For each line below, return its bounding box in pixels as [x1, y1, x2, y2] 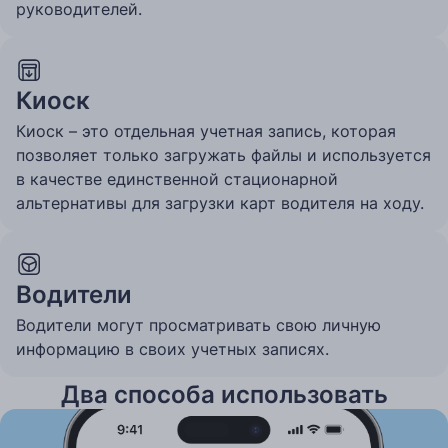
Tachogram [157, 416, 291, 446]
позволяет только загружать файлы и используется [16, 145, 431, 166]
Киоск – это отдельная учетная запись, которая [16, 121, 396, 142]
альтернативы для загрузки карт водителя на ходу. [16, 193, 424, 214]
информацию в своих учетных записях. [16, 339, 329, 360]
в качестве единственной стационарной [16, 169, 338, 190]
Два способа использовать [60, 380, 388, 410]
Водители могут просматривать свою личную [16, 315, 381, 336]
